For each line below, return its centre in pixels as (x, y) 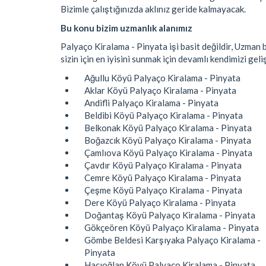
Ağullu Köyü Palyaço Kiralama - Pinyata (162, 77)
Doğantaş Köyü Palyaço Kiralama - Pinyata (170, 215)
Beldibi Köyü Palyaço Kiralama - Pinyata (164, 115)
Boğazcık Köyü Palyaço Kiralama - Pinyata (168, 140)
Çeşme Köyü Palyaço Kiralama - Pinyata (163, 190)
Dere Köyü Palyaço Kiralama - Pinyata (160, 202)
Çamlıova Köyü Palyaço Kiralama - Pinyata (168, 152)
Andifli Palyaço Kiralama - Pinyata (151, 102)
